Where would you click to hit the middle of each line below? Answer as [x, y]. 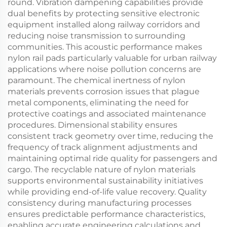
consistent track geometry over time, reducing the [110, 136]
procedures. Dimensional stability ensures [92, 125]
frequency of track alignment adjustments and [103, 147]
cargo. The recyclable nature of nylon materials [102, 169]
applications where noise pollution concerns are [104, 69]
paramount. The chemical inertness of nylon [97, 80]
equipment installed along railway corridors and [104, 25]
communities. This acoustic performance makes [105, 47]
